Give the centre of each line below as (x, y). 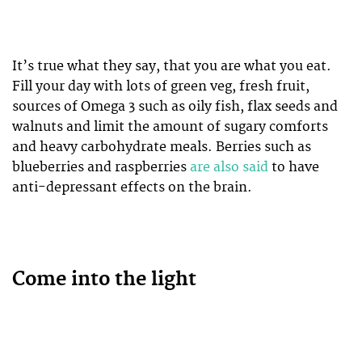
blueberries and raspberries (101, 168)
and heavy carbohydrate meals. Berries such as (162, 147)
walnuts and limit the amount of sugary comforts (170, 127)
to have (294, 168)
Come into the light (104, 280)
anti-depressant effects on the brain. (132, 188)
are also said (229, 168)
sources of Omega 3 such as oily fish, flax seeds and (175, 107)
